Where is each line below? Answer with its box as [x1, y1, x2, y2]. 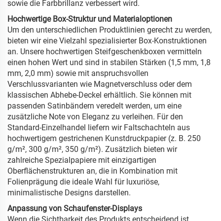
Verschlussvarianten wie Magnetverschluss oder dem [7, 79, 192, 89]
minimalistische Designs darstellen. [7, 188, 131, 198]
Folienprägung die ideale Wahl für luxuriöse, [7, 177, 159, 187]
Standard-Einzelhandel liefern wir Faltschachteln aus [7, 123, 190, 133]
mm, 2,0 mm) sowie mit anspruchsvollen [7, 69, 148, 78]
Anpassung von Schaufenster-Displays [7, 204, 142, 214]
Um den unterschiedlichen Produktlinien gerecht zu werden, [7, 25, 212, 35]
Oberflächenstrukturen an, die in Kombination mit [7, 166, 178, 176]
